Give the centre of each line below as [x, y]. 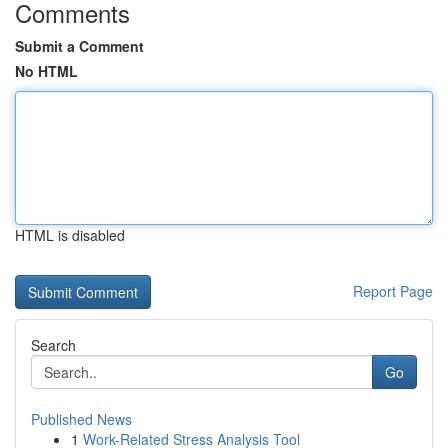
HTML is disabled [70, 235]
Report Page [393, 291]
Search [53, 345]
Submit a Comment [79, 46]
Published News [81, 419]
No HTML [46, 71]
